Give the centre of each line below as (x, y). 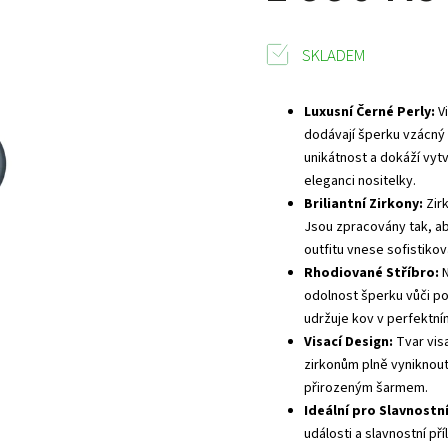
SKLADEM (333, 56)
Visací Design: (349, 342)
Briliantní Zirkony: (364, 204)
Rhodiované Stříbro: (372, 273)
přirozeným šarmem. (366, 388)
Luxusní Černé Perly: (370, 112)
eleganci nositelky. (360, 181)
